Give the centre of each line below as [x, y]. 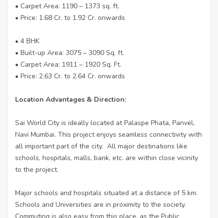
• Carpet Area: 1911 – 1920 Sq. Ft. [68, 64]
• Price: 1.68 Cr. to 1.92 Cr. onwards [70, 18]
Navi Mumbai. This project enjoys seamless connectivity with [109, 134]
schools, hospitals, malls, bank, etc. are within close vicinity [107, 158]
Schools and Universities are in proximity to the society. [100, 204]
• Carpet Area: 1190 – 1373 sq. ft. [67, 6]
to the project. [38, 169]
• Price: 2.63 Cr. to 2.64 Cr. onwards [70, 76]
